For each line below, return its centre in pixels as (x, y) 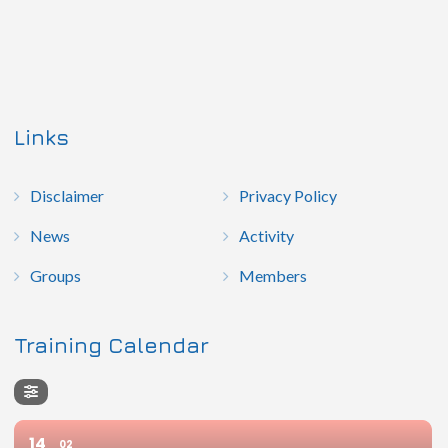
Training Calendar (111, 345)
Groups (55, 276)
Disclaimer (67, 196)
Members (273, 276)
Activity (266, 236)
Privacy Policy (288, 196)
